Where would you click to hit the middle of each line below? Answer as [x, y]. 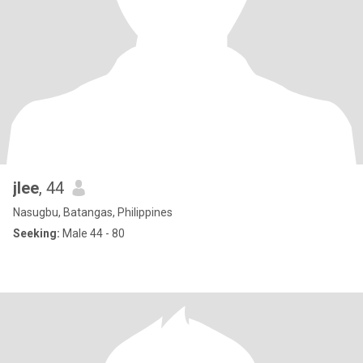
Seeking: [36, 233]
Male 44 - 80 [92, 233]
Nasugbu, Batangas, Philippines [93, 212]
